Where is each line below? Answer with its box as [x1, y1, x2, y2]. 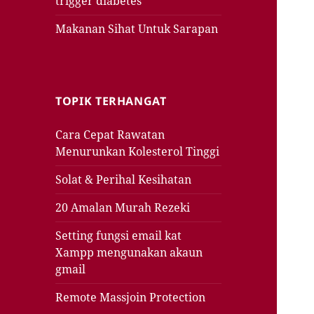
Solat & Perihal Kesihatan [55, 172, 192, 188]
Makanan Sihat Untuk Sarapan [55, 21, 219, 37]
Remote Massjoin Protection [55, 289, 206, 306]
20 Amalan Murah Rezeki [55, 200, 191, 216]
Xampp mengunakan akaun [55, 245, 203, 261]
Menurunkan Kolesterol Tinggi [55, 144, 220, 160]
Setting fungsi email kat [55, 228, 182, 244]
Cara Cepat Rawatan [55, 127, 165, 143]
